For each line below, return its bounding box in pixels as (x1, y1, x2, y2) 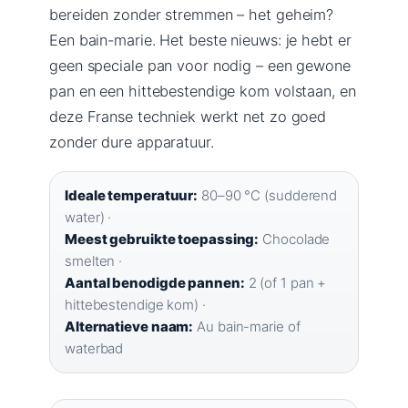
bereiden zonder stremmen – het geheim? (49, 5, 334, 24)
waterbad (65, 339, 124, 357)
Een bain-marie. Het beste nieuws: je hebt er (49, 30, 352, 49)
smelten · (65, 251, 123, 270)
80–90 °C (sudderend (198, 186, 338, 204)
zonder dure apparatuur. (49, 132, 214, 151)
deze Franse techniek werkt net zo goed (49, 107, 327, 126)
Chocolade (259, 229, 331, 248)
